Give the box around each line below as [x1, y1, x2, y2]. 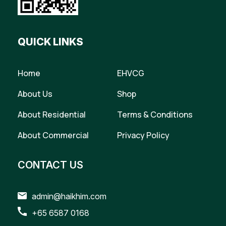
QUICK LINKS [18, 36, 83, 48]
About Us [18, 88, 52, 99]
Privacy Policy [117, 130, 169, 141]
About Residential [18, 109, 86, 120]
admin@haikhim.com [32, 191, 106, 201]
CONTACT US [18, 159, 83, 171]
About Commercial [18, 130, 89, 141]
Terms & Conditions [117, 109, 193, 120]
